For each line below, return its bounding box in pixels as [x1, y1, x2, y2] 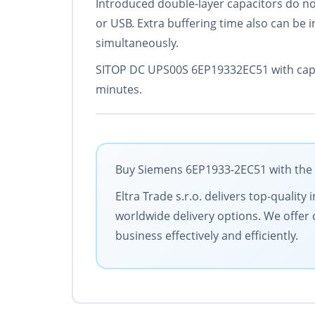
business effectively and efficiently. [115, 228, 298, 244]
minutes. [96, 82, 142, 98]
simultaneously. [96, 35, 179, 51]
